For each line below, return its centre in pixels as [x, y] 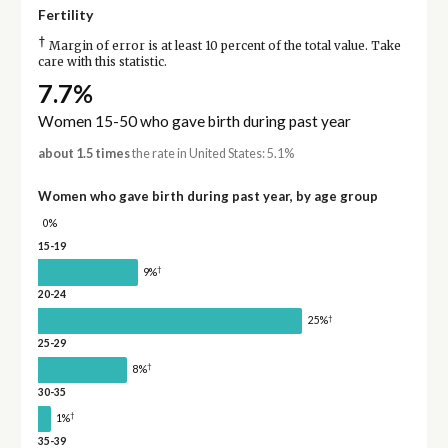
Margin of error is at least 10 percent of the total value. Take [223, 45]
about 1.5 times [83, 153]
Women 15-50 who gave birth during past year [194, 120]
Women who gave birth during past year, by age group [207, 195]
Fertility [65, 14]
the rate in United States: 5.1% [211, 153]
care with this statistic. [102, 61]
